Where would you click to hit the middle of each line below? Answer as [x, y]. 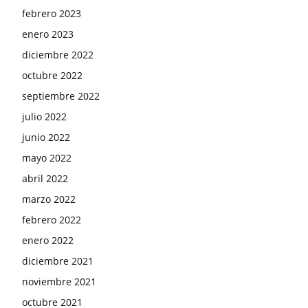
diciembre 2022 [58, 55]
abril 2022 [45, 179]
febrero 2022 [52, 220]
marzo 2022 [49, 199]
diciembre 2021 [58, 261]
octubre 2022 [52, 76]
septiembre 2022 [61, 96]
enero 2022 [48, 241]
